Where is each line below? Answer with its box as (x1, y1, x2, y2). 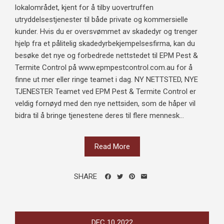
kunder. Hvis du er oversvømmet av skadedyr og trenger (15, 27, 197, 36)
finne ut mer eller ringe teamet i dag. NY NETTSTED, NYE (15, 75, 198, 84)
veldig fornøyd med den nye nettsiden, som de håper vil (15, 99, 195, 108)
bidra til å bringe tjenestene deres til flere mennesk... (15, 111, 184, 120)
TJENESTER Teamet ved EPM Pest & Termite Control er (15, 87, 196, 96)
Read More (94, 142, 130, 151)
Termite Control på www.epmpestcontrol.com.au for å (15, 63, 192, 72)
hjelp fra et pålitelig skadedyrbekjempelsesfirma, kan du (15, 39, 195, 48)
